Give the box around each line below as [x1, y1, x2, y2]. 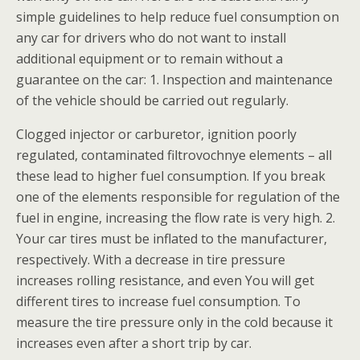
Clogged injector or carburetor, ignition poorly [16, 125, 297, 143]
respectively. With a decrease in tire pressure [16, 251, 285, 268]
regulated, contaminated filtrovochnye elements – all [16, 146, 332, 164]
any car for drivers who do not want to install [16, 29, 286, 47]
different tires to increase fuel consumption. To [16, 292, 301, 310]
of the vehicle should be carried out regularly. [16, 92, 288, 109]
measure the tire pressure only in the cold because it [16, 313, 333, 331]
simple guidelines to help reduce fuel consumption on [16, 8, 339, 26]
